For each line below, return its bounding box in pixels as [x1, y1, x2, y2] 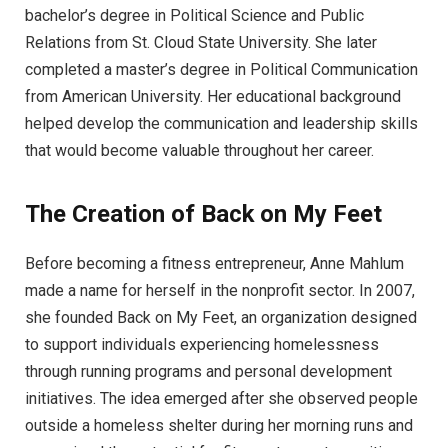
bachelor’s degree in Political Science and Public [25, 6, 364, 26]
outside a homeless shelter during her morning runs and [25, 415, 413, 435]
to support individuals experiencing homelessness [25, 334, 379, 354]
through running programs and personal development [25, 361, 392, 381]
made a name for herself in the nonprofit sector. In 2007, [25, 280, 415, 300]
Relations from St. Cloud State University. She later [25, 33, 377, 53]
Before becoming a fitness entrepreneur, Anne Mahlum [25, 253, 404, 273]
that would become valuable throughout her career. [25, 141, 374, 161]
